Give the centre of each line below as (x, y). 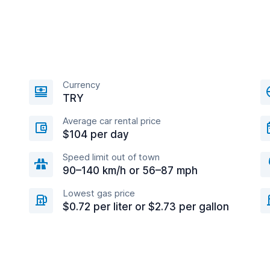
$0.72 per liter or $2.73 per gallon (146, 207)
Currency (81, 85)
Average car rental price (112, 121)
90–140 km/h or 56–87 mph (130, 171)
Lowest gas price (99, 193)
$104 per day (96, 134)
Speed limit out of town (111, 157)
